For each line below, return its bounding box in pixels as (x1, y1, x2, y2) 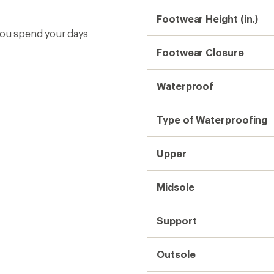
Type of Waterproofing (157, 113, 268, 125)
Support (157, 214, 197, 226)
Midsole (157, 180, 194, 193)
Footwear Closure (157, 46, 244, 58)
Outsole (157, 248, 196, 260)
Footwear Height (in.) (157, 12, 259, 24)
